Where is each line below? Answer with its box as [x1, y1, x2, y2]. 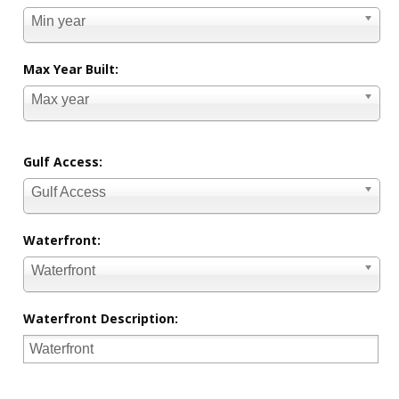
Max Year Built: [23, 61, 119, 78]
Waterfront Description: [23, 310, 179, 328]
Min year [31, 13, 86, 29]
